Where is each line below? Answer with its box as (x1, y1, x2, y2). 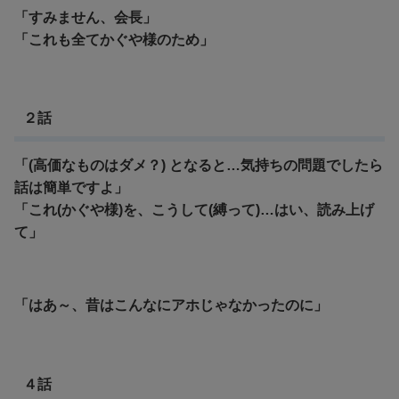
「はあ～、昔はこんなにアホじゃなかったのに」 (14, 297, 328, 313)
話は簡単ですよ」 (14, 180, 128, 196)
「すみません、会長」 (14, 9, 157, 25)
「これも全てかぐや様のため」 (14, 31, 214, 47)
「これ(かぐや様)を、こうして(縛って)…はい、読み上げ (14, 202, 374, 218)
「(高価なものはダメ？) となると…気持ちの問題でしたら (14, 158, 383, 174)
